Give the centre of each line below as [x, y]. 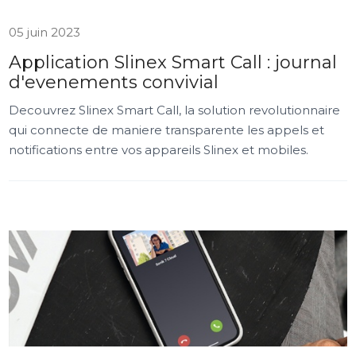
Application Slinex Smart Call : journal [173, 62]
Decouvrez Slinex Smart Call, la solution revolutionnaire [175, 110]
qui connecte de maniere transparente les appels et [167, 130]
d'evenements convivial [114, 82]
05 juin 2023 [45, 32]
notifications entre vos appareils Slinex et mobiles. [159, 150]
